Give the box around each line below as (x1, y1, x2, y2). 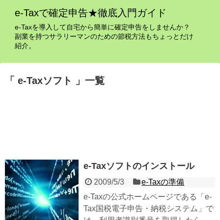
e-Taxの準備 (141, 177, 185, 186)
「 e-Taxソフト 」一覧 (5, 75, 105, 86)
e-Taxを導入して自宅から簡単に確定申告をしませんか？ (15, 23, 190, 31)
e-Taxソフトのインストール (83, 161, 194, 171)
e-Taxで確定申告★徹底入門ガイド (15, 7, 166, 18)
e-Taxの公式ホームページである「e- (83, 192, 212, 201)
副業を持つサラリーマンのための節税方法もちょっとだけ (15, 32, 193, 40)
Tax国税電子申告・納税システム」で (83, 204, 214, 213)
